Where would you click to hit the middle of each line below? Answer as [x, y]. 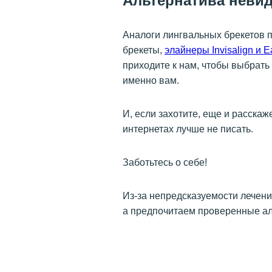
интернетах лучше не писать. [188, 129]
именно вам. [151, 81]
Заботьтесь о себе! [165, 163]
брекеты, [144, 50]
